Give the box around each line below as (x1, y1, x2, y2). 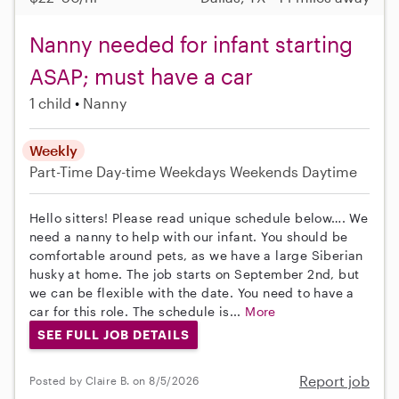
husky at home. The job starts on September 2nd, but (29, 266, 360, 282)
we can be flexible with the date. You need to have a (29, 285, 354, 301)
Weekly (29, 142, 77, 159)
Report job (299, 371, 370, 389)
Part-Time (29, 163, 96, 181)
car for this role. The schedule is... (29, 304, 246, 320)
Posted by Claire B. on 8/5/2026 (29, 374, 199, 387)
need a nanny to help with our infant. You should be (29, 229, 348, 245)
